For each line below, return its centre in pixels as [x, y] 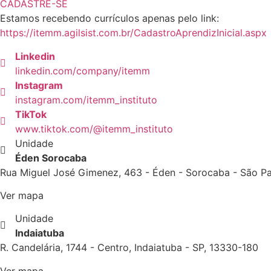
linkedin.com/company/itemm [83, 70]
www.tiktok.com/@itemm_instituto [94, 129]
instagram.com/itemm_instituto [86, 100]
